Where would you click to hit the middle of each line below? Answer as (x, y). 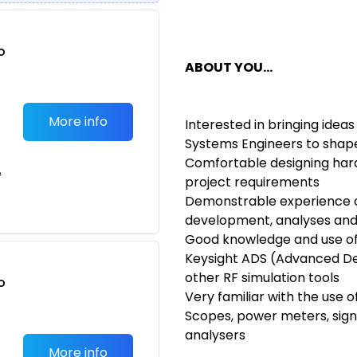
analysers (215, 335)
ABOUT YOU (224, 67)
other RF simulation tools (262, 278)
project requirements (252, 182)
